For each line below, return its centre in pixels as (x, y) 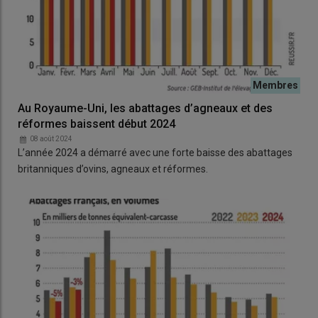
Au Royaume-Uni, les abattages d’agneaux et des (145, 109)
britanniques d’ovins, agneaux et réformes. (113, 169)
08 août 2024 (51, 139)
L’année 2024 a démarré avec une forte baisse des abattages (155, 153)
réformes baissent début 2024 (97, 124)
